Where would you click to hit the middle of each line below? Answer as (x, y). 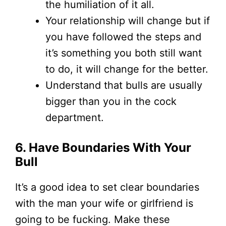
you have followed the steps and (123, 37)
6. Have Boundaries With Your (103, 147)
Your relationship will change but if (128, 20)
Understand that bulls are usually (124, 85)
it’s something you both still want (124, 53)
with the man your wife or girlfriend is (104, 203)
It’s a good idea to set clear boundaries (107, 187)
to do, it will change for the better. (127, 69)
